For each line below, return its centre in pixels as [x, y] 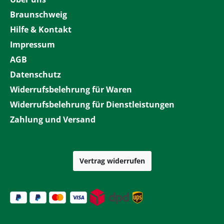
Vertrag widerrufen [112, 161]
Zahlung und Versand [53, 119]
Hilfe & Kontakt [41, 29]
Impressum [32, 44]
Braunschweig [38, 14]
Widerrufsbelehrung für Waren [71, 89]
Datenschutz [35, 74]
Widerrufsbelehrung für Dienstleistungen [92, 104]
